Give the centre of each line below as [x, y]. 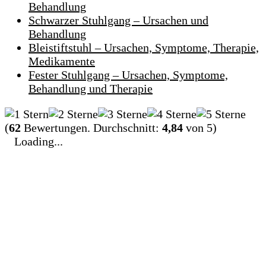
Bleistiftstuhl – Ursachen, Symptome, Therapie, [144, 48]
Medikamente [62, 61]
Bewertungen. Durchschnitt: [91, 128]
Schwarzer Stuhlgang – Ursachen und [118, 20]
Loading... [39, 142]
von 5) [200, 128]
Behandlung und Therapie [91, 89]
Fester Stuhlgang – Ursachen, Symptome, [128, 75]
